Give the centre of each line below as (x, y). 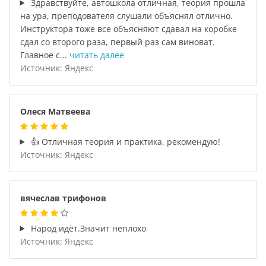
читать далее (96, 55)
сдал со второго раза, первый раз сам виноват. (117, 42)
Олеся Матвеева (55, 111)
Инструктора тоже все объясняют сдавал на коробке (128, 28)
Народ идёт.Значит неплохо (88, 228)
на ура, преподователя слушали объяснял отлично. (126, 15)
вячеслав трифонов (63, 198)
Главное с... (45, 55)
